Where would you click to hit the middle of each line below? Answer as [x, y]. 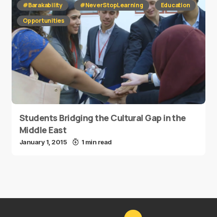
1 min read [96, 142]
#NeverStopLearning [111, 5]
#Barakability [43, 5]
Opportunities [44, 21]
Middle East [43, 130]
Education [175, 5]
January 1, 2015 [43, 142]
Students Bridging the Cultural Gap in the [103, 118]
